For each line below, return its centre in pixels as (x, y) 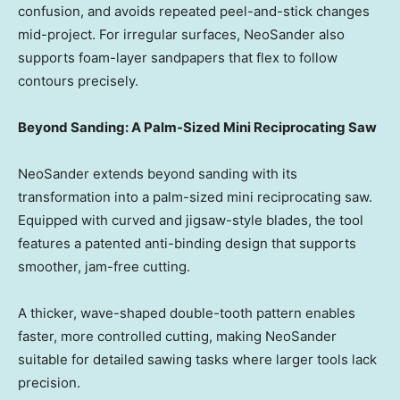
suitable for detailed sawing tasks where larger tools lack (197, 360)
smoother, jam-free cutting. (104, 267)
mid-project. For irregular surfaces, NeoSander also (181, 35)
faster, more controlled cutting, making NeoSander (177, 337)
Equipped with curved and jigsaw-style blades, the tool (191, 221)
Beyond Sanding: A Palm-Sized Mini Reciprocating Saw (197, 128)
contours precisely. (78, 81)
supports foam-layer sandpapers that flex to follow (178, 58)
